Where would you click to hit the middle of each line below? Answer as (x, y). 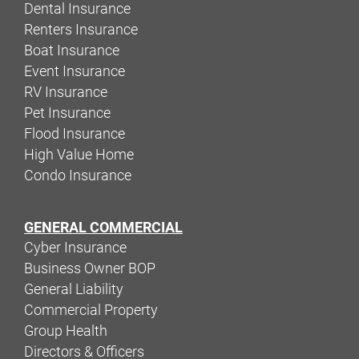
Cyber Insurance (75, 247)
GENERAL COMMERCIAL (103, 227)
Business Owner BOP (90, 268)
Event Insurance (75, 71)
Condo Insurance (78, 175)
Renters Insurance (81, 29)
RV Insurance (66, 92)
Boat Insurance (72, 50)
